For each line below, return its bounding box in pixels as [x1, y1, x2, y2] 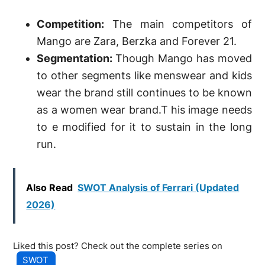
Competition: [37, 18, 105, 31]
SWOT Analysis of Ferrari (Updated [77, 182, 240, 194]
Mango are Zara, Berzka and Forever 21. [37, 35, 237, 48]
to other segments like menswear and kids [37, 69, 252, 82]
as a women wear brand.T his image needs [37, 104, 252, 117]
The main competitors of [104, 18, 252, 31]
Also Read [26, 182, 73, 194]
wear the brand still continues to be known [37, 86, 252, 99]
